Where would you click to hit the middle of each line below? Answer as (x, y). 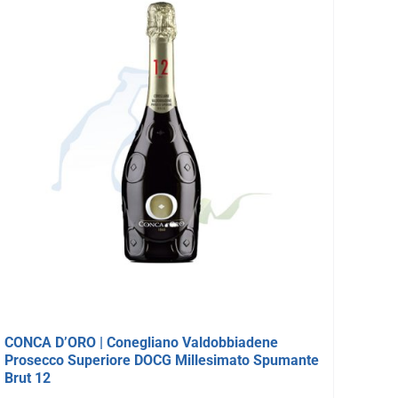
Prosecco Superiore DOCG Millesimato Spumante (162, 360)
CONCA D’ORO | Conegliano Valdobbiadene (142, 342)
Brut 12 (28, 378)
